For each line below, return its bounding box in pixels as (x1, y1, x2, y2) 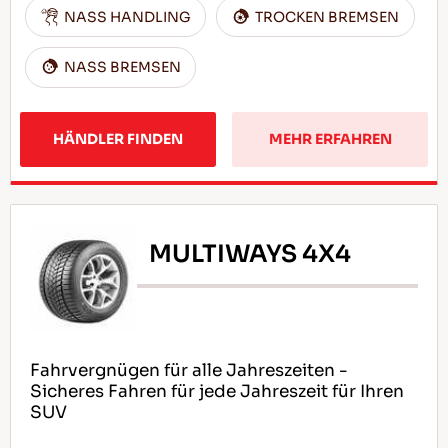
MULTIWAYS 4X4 (149, 239, 352, 270)
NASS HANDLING (64, 7, 192, 26)
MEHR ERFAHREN (268, 129, 392, 148)
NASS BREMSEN (64, 58, 182, 77)
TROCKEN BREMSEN (255, 7, 400, 26)
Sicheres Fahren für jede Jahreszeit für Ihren (29, 380, 404, 402)
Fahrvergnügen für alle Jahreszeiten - (29, 359, 348, 381)
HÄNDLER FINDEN (52, 129, 183, 148)
